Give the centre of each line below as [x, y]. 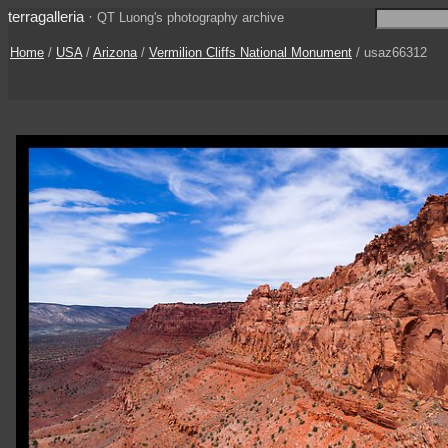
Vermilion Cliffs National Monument [250, 52]
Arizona [115, 52]
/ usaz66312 [389, 52]
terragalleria [46, 16]
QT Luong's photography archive [190, 17]
